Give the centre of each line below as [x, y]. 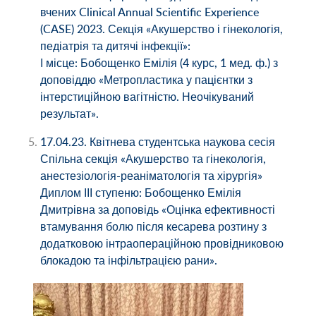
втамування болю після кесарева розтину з [154, 227]
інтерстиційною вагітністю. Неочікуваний [147, 97]
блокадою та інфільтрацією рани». [129, 261]
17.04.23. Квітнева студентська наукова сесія [158, 142]
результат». [70, 114]
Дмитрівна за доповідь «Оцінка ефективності [158, 210]
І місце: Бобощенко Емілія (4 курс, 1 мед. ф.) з [159, 63]
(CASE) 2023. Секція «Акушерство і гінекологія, [162, 29]
